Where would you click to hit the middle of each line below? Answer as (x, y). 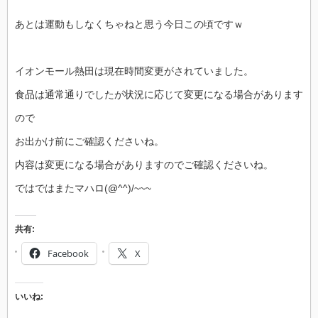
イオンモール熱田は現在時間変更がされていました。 (134, 71)
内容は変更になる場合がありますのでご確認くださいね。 (144, 164)
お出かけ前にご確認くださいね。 (89, 141)
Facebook (68, 253)
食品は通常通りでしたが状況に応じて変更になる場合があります (159, 94)
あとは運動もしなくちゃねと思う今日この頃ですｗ (129, 24)
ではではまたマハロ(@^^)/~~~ (83, 188)
